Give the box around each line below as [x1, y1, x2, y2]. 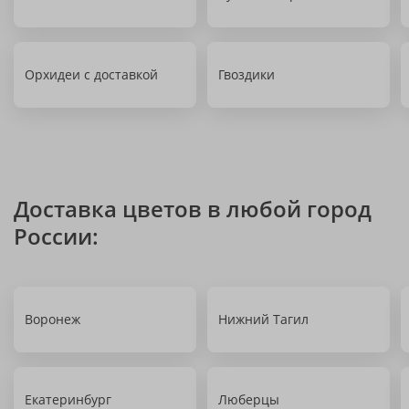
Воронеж [25, 310, 80, 328]
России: [14, 221, 99, 251]
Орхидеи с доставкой [25, 66, 158, 83]
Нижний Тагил [218, 310, 309, 328]
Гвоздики [218, 66, 275, 83]
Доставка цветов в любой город [14, 194, 372, 224]
